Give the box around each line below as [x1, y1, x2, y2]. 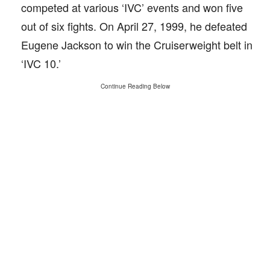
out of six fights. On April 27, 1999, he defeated [21, 18, 247, 34]
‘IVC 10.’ [21, 55, 61, 71]
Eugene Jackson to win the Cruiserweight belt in [21, 37, 253, 52]
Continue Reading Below [100, 82, 170, 90]
